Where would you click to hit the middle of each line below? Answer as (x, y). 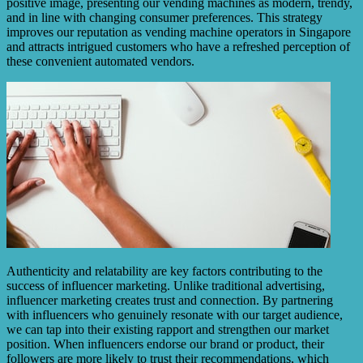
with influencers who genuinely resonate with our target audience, (175, 315)
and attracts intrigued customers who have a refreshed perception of (178, 47)
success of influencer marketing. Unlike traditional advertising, (166, 286)
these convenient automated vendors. (100, 62)
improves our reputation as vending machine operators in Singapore (179, 32)
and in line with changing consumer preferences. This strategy (164, 18)
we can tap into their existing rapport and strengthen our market (168, 330)
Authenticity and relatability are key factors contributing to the (164, 271)
